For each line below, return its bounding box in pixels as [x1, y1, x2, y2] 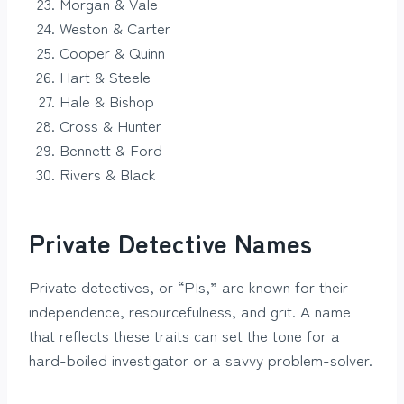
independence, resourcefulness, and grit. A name [29, 299, 351, 323]
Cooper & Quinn [60, 41, 165, 64]
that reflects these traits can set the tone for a [29, 324, 340, 347]
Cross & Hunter [60, 114, 161, 137]
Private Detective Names [29, 225, 312, 262]
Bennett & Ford [60, 138, 162, 161]
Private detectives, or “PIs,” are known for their [29, 275, 348, 298]
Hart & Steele [60, 65, 151, 88]
